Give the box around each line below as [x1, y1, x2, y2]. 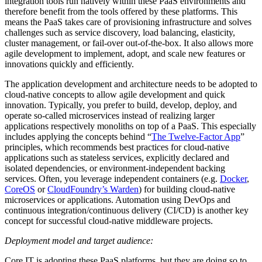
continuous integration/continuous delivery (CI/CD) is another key [5, 205, 249, 215]
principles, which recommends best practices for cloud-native [5, 142, 229, 152]
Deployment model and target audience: [5, 235, 153, 246]
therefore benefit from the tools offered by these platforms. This [5, 6, 237, 16]
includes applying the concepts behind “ [5, 131, 151, 142]
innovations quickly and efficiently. [5, 58, 134, 69]
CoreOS [5, 184, 35, 194]
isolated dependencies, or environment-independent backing [5, 163, 225, 173]
